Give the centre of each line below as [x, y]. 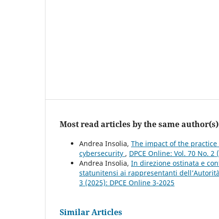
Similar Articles [91, 212]
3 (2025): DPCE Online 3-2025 [127, 183]
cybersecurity [102, 153]
